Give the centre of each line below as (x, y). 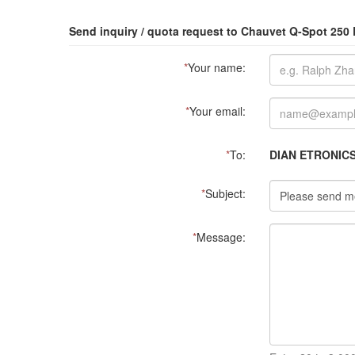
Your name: (216, 67)
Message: (221, 237)
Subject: (225, 193)
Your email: (217, 111)
